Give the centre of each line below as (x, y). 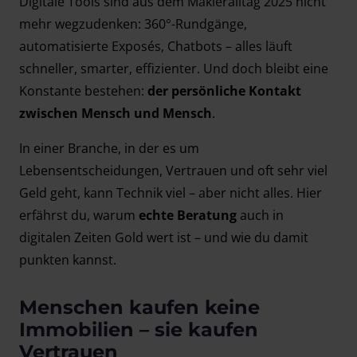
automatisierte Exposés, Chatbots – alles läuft (156, 47)
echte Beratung (188, 216)
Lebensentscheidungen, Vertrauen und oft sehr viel (173, 171)
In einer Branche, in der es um (109, 149)
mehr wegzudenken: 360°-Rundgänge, (133, 24)
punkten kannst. (68, 260)
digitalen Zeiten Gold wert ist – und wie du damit (164, 238)
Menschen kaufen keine (139, 308)
